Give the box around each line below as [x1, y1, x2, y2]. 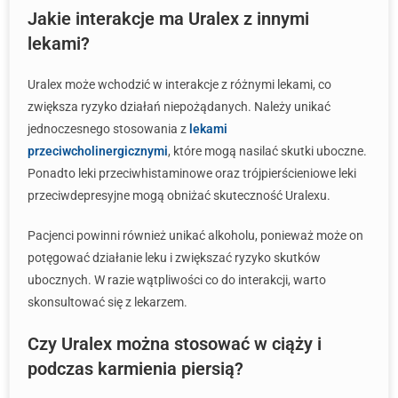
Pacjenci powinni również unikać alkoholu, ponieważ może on [28, 228, 363, 243]
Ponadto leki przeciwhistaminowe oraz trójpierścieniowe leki [28, 166, 356, 180]
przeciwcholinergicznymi [28, 144, 168, 158]
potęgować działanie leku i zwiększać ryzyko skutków [28, 251, 321, 265]
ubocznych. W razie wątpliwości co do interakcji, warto [28, 273, 326, 287]
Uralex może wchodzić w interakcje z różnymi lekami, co [28, 77, 331, 92]
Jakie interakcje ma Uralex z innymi [28, 8, 309, 29]
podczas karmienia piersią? [28, 358, 243, 379]
